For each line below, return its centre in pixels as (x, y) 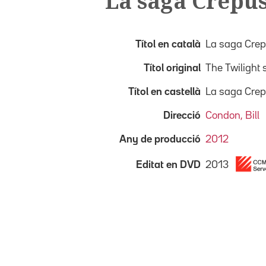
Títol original (172, 68)
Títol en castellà (164, 92)
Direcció (182, 115)
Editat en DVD (168, 165)
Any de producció (160, 139)
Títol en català (168, 44)
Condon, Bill (232, 115)
